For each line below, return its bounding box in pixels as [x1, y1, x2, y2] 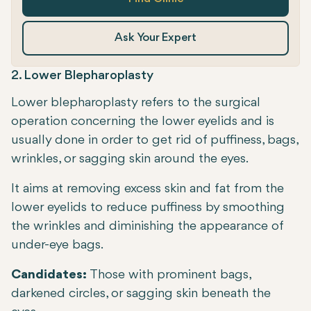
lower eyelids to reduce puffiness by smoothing [11, 201, 285, 215]
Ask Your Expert [115, 32, 196, 44]
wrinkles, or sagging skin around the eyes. [11, 152, 249, 167]
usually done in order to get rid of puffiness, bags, [11, 133, 298, 148]
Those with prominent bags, [87, 268, 251, 283]
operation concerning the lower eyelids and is [11, 115, 274, 129]
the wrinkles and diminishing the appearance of [11, 219, 283, 234]
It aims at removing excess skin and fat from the [11, 182, 284, 196]
